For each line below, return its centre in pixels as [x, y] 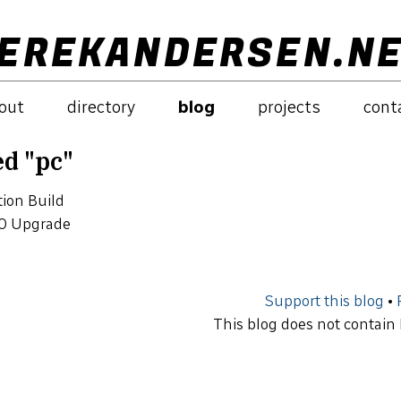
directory [101, 107]
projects [289, 107]
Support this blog [324, 301]
